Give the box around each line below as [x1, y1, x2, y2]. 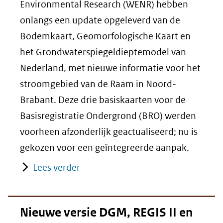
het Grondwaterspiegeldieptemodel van [20, 46, 186, 58]
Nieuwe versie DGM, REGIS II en [20, 205, 193, 221]
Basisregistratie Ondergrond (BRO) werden [20, 110, 196, 122]
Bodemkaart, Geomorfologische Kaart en [20, 30, 191, 42]
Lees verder [33, 162, 80, 174]
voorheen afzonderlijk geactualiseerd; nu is [20, 126, 198, 138]
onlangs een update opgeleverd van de [20, 14, 180, 26]
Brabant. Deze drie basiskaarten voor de [20, 94, 186, 106]
